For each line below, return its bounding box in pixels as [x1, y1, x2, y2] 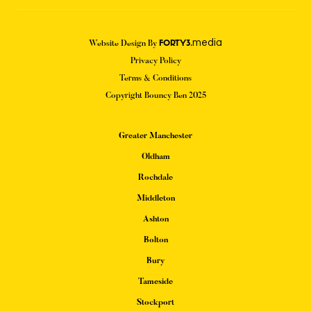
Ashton [142, 215, 169, 224]
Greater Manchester [119, 132, 192, 141]
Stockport [137, 299, 174, 308]
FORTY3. [159, 40, 192, 49]
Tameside [138, 278, 173, 287]
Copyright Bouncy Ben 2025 [105, 92, 206, 101]
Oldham [141, 153, 170, 162]
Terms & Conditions [119, 74, 192, 83]
